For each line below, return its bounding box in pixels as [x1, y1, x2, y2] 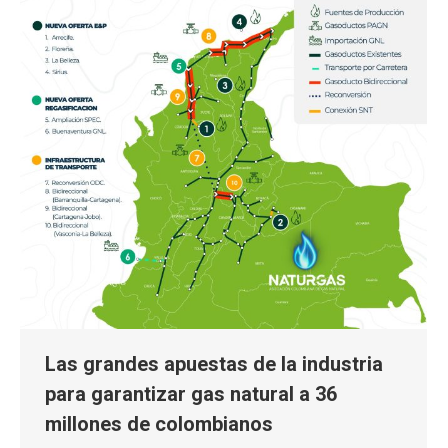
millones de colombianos [45, 412, 273, 437]
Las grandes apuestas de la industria [45, 352, 383, 377]
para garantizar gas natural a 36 [45, 382, 337, 407]
